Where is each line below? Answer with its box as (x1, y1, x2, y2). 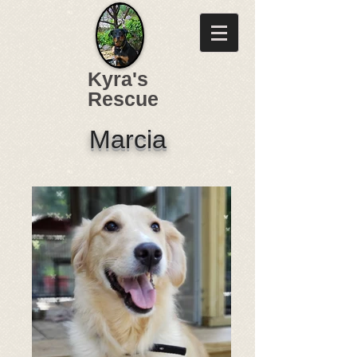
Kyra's (88, 68, 148, 90)
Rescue (88, 88, 159, 110)
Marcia (88, 125, 167, 154)
